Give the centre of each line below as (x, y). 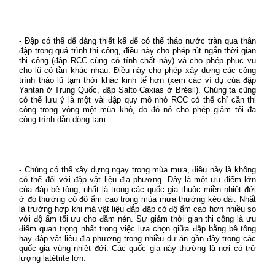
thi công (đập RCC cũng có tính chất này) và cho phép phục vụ (137, 60)
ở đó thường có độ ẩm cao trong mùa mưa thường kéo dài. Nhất (137, 199)
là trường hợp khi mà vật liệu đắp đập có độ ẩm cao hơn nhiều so (137, 209)
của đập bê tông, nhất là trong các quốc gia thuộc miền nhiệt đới (137, 189)
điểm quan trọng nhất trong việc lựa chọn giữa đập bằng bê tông (137, 229)
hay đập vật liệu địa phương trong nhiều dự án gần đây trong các (137, 238)
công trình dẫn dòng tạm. (64, 119)
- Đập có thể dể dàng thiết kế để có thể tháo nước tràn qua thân (137, 41)
